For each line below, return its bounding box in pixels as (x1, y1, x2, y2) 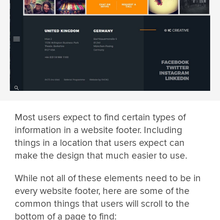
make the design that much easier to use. (15, 150, 187, 162)
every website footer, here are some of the (15, 185, 190, 197)
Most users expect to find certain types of (15, 111, 186, 124)
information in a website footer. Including (15, 124, 182, 137)
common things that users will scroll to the (15, 197, 190, 210)
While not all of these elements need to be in (15, 172, 201, 184)
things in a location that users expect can (15, 137, 185, 149)
